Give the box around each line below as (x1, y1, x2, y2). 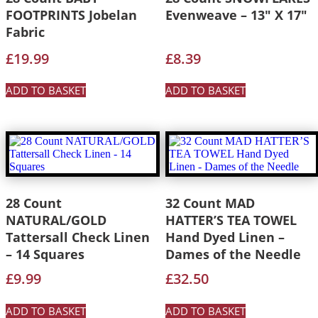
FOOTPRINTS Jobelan (6, 6, 137, 23)
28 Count (6, 194, 62, 212)
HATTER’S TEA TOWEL (165, 212, 297, 229)
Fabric (6, 23, 45, 40)
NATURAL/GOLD (6, 212, 106, 229)
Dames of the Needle (165, 246, 301, 263)
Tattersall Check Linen (6, 229, 150, 246)
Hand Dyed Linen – (165, 229, 285, 246)
